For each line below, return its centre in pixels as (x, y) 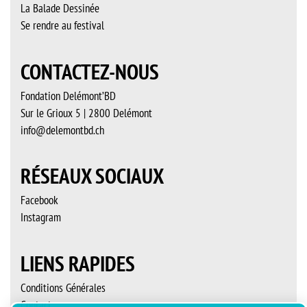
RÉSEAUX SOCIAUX (92, 176)
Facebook (39, 200)
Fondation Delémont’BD (68, 96)
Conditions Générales (63, 287)
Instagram (41, 218)
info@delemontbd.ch (62, 130)
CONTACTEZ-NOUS (90, 72)
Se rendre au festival (62, 25)
